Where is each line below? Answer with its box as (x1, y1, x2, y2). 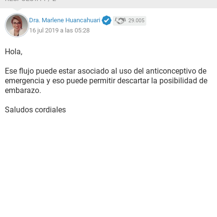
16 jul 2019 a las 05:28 (29, 26, 90, 34)
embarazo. (5, 86, 41, 95)
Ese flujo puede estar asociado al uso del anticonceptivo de (5, 66, 206, 76)
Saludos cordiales (5, 105, 66, 114)
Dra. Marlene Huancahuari (29, 16, 100, 24)
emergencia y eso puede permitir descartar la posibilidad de (5, 76, 207, 85)
